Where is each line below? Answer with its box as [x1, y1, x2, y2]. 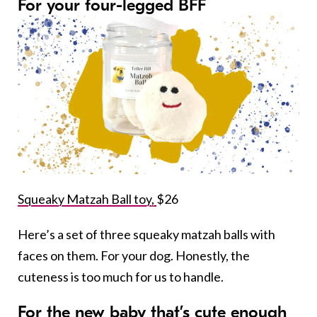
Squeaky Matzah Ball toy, [18, 191, 156, 207]
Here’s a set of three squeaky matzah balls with [18, 226, 275, 243]
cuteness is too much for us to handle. [18, 269, 224, 285]
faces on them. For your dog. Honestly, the [18, 248, 250, 264]
